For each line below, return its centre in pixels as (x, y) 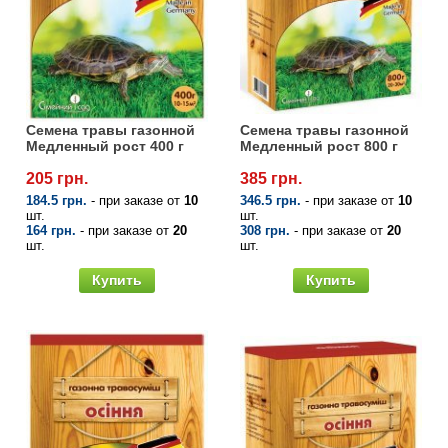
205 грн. (57, 179)
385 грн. (271, 179)
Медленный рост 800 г (319, 146)
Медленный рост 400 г (105, 146)
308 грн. (265, 231)
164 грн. (51, 231)
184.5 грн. (56, 201)
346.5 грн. (270, 201)
